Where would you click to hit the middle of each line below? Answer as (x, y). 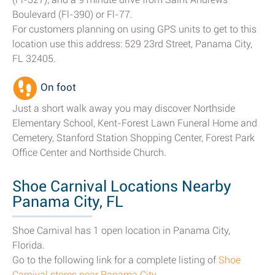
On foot (57, 87)
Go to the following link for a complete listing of (115, 260)
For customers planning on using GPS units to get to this (134, 29)
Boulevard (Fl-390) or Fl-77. (72, 14)
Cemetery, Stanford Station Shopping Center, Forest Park (134, 138)
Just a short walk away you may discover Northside (124, 108)
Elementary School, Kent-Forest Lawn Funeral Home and (135, 123)
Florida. (29, 245)
